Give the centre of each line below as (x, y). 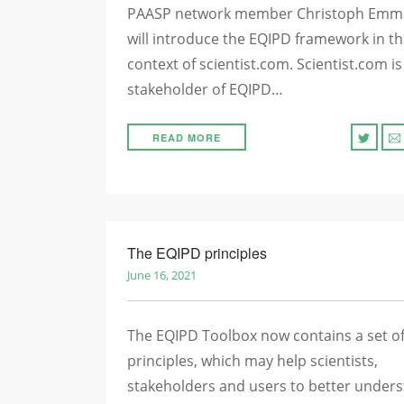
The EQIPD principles (197, 253)
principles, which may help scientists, (252, 361)
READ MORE (187, 138)
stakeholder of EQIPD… (205, 89)
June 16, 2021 (162, 275)
